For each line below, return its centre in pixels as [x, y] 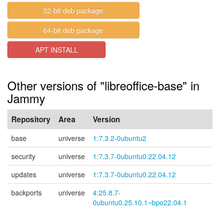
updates [24, 174]
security [23, 156]
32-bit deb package [73, 10]
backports [27, 192]
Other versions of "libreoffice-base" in [103, 85]
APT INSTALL [56, 50]
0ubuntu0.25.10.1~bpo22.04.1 [140, 202]
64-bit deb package [73, 30]
